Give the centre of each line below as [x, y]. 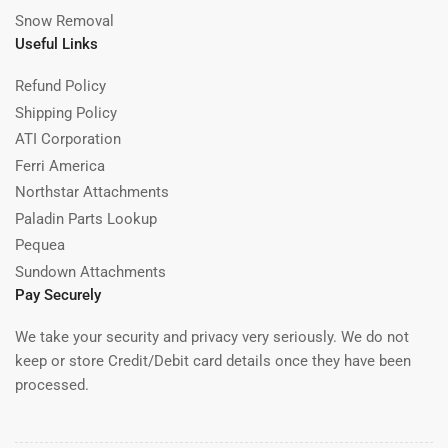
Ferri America [60, 165]
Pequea [40, 245]
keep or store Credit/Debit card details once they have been [213, 361]
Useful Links [56, 44]
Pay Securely [58, 295]
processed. [52, 385]
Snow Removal [64, 20]
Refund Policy [60, 86]
